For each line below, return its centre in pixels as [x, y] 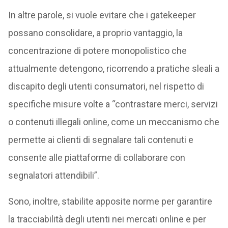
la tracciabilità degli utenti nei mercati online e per [107, 219]
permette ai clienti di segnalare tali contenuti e [101, 139]
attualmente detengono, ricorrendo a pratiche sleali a [113, 68]
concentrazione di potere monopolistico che [97, 50]
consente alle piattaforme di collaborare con [96, 157]
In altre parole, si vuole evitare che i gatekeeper [102, 15]
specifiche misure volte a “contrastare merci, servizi [113, 104]
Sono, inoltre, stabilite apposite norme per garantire [110, 201]
